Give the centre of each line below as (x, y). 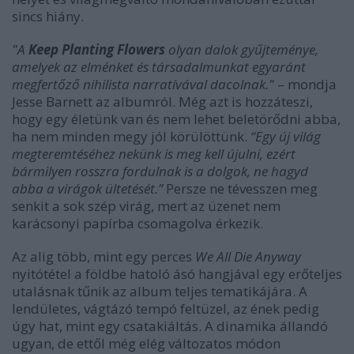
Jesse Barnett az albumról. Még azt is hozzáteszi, (162, 102)
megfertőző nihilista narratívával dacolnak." (143, 84)
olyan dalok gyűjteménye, (242, 49)
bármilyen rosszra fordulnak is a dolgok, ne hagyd (160, 171)
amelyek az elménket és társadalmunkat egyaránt (159, 67)
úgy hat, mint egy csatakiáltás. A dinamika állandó (170, 326)
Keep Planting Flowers (97, 49)
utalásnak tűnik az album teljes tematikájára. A (160, 291)
